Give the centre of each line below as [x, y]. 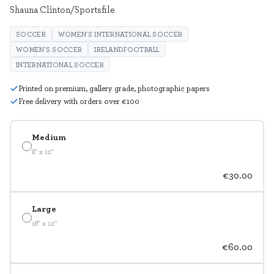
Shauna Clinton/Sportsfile [62, 9]
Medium [49, 136]
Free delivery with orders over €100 [79, 101]
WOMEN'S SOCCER [49, 50]
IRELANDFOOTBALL [127, 50]
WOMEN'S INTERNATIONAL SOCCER [120, 34]
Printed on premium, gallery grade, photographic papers [114, 88]
